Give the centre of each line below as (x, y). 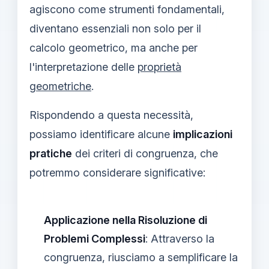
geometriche (60, 86)
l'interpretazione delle (83, 67)
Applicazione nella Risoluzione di (125, 220)
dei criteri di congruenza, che (145, 153)
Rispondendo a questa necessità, (111, 115)
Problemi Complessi (95, 238)
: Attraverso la (180, 238)
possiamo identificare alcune (101, 134)
